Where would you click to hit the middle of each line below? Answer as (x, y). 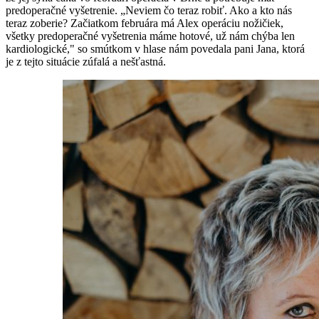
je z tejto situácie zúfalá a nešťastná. (86, 62)
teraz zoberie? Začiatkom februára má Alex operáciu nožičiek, (145, 23)
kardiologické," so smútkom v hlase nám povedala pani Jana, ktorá (155, 49)
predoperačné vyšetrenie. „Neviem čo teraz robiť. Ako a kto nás (149, 11)
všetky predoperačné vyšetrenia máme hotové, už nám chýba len (150, 36)
